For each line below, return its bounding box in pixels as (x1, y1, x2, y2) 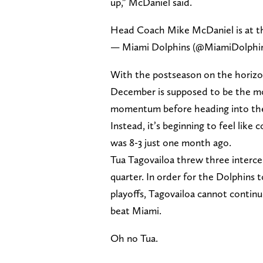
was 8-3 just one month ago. (110, 136, 231, 149)
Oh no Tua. (110, 231, 158, 244)
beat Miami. (110, 204, 161, 217)
